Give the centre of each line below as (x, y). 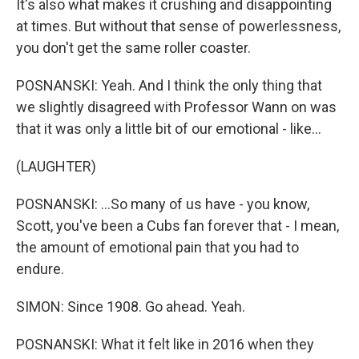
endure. (40, 269)
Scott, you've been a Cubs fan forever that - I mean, (177, 226)
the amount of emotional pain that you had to (157, 247)
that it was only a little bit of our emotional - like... (169, 129)
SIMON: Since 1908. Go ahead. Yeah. (131, 307)
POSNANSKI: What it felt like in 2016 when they (165, 344)
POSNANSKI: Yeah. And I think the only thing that (169, 85)
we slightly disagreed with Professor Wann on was (176, 107)
